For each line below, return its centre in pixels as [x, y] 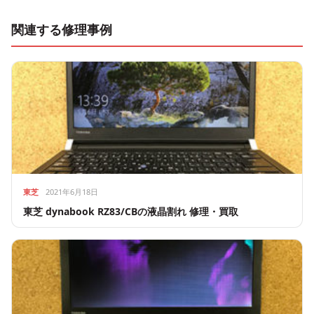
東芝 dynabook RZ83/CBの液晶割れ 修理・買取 [131, 212]
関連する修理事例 [62, 30]
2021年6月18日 [72, 192]
